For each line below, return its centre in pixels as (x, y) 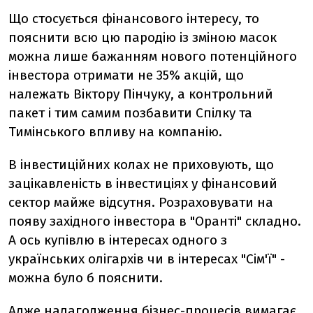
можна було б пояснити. (86, 278)
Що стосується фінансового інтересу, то (134, 19)
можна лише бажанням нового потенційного (153, 56)
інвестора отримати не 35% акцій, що (126, 75)
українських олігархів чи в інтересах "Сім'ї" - (147, 259)
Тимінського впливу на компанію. (115, 132)
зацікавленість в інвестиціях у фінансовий (143, 183)
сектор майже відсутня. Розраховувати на (141, 202)
